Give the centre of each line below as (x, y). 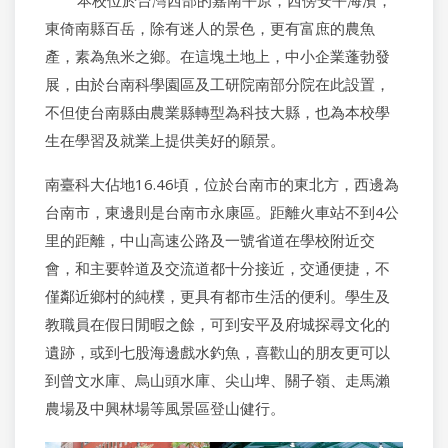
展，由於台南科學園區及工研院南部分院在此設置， (217, 84)
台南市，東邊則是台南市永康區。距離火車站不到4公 (222, 212)
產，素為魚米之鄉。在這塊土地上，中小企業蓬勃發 (217, 56)
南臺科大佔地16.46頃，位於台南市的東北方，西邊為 (222, 184)
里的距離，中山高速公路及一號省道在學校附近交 (210, 240)
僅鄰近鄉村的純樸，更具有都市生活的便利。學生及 (217, 296)
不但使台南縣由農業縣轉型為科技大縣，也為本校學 (217, 112)
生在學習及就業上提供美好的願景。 (165, 140)
